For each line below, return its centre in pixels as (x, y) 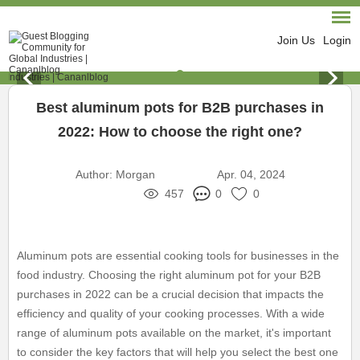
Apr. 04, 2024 (251, 174)
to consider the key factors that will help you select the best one (178, 352)
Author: (94, 174)
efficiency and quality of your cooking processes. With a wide (171, 313)
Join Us (296, 40)
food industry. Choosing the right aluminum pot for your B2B (169, 275)
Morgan (135, 174)
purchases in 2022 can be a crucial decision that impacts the (171, 294)
